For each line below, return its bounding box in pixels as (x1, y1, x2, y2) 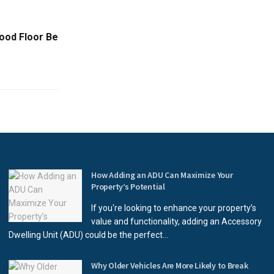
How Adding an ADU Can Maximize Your (91, 169, 233, 180)
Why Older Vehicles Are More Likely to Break (91, 260, 248, 271)
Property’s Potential (91, 181, 165, 192)
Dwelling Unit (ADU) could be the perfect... (9, 230, 169, 240)
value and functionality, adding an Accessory (91, 217, 262, 226)
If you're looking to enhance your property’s (91, 203, 257, 213)
